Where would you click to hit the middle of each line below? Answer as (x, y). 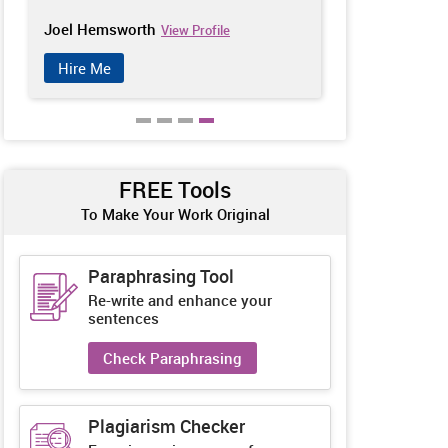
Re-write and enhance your (180, 300)
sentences (123, 318)
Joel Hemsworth (100, 29)
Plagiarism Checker (166, 426)
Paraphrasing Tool (161, 276)
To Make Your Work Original (175, 214)
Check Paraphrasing (172, 358)
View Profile (195, 30)
